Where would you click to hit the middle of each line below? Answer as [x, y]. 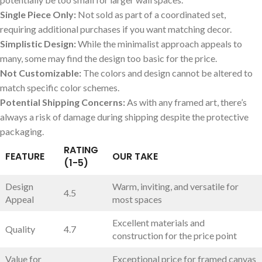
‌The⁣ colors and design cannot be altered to [167, 73]
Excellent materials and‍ [158, 222]
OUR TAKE [135, 156]
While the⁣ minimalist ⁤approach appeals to [159, 43]
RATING [81, 150]
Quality [20, 229]
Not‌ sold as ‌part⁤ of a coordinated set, [151, 14]
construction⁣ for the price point [175, 235]
